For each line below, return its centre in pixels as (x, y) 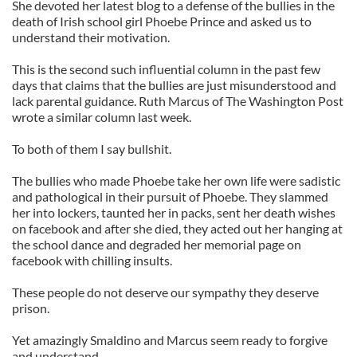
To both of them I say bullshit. (92, 149)
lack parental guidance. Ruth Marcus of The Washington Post (178, 101)
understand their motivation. (91, 37)
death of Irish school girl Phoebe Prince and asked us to (162, 21)
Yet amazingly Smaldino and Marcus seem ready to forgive (170, 340)
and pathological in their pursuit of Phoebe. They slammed (170, 196)
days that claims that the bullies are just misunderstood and (174, 85)
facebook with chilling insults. (92, 260)
